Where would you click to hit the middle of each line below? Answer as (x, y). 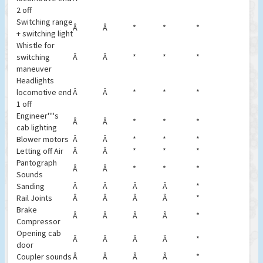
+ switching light (45, 34)
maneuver (34, 69)
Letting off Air (40, 151)
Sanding (31, 186)
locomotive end (44, 92)
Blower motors (43, 139)
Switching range (45, 22)
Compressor (38, 222)
